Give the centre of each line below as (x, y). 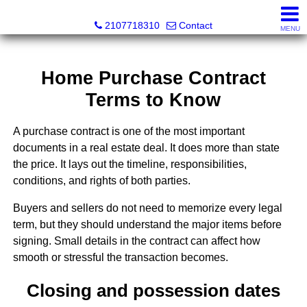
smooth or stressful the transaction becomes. (120, 258)
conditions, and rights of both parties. (101, 181)
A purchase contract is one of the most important (128, 132)
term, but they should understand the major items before (147, 225)
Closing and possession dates (153, 290)
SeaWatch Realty (153, 11)
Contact (196, 25)
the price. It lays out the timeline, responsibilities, (130, 164)
